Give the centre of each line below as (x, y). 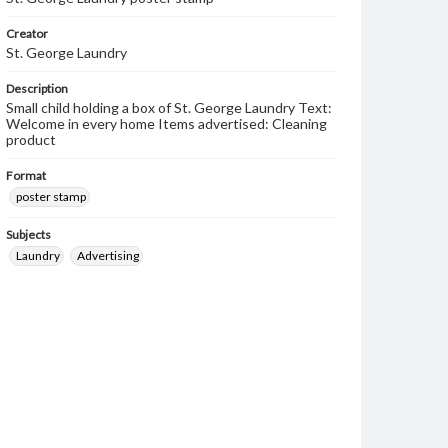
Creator (27, 33)
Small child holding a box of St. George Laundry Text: (169, 107)
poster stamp (51, 196)
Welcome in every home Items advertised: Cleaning (166, 123)
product (31, 139)
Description (37, 88)
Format (26, 175)
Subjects (28, 234)
